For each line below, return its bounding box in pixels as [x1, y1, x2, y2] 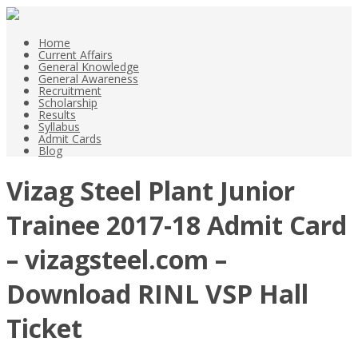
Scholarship [38, 95, 97, 110]
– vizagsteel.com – [6, 242, 227, 277]
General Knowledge [38, 59, 139, 74]
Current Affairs [38, 47, 113, 62]
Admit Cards [38, 131, 101, 146]
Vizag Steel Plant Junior [6, 173, 295, 209]
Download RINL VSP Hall [6, 276, 308, 312]
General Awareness [38, 71, 138, 86]
